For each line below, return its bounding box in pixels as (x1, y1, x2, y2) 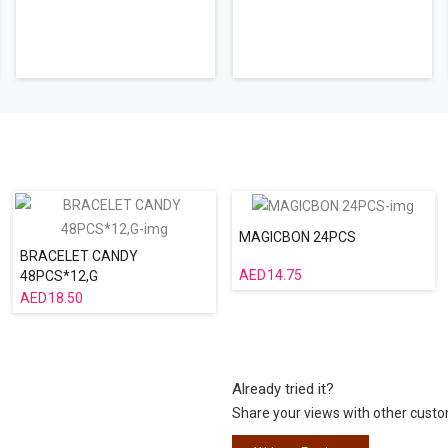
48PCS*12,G (19, 268, 98, 284)
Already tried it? (232, 380, 334, 398)
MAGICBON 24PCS (238, 229, 356, 246)
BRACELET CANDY (19, 248, 138, 264)
